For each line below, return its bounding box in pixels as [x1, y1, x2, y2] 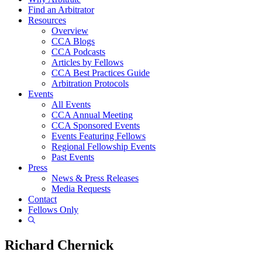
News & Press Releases [51, 173, 139, 183]
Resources [28, 15, 66, 25]
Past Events [51, 151, 94, 162]
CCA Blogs [51, 36, 95, 46]
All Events [51, 99, 91, 109]
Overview [51, 25, 88, 36]
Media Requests [51, 183, 111, 194]
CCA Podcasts [51, 46, 105, 57]
